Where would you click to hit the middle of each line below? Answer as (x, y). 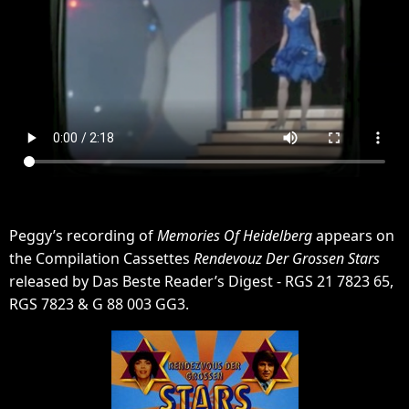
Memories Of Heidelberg (235, 235)
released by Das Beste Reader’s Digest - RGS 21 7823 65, (201, 281)
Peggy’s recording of (83, 235)
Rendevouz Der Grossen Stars (287, 258)
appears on (353, 235)
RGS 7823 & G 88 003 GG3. (99, 304)
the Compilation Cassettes (101, 258)
